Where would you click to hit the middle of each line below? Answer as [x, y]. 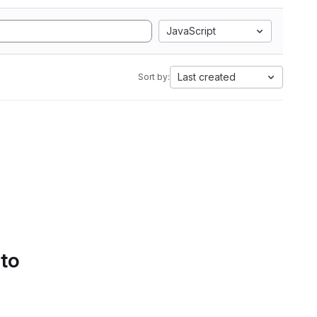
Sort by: [154, 77]
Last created [207, 77]
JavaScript [191, 31]
